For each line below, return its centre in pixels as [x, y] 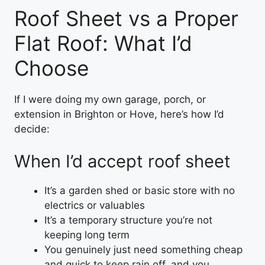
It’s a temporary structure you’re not [128, 220]
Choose [51, 68]
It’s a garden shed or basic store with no [140, 190]
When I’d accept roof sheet [122, 161]
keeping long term [87, 235]
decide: [32, 129]
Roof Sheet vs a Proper [126, 18]
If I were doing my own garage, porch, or [110, 99]
